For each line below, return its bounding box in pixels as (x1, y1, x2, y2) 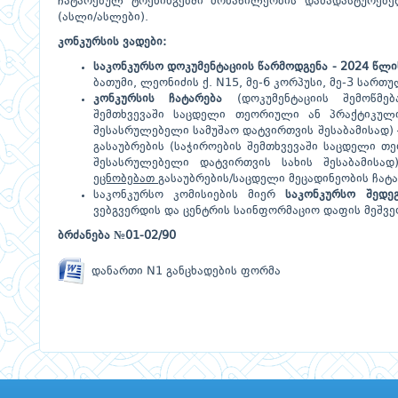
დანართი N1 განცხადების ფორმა (84, 265, 281, 277)
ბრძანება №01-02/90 (58, 230, 176, 242)
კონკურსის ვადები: (58, 36, 166, 48)
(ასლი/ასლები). (58, 12, 148, 23)
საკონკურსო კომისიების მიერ (93, 189, 286, 201)
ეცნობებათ (93, 173, 158, 185)
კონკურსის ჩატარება (93, 93, 223, 105)
